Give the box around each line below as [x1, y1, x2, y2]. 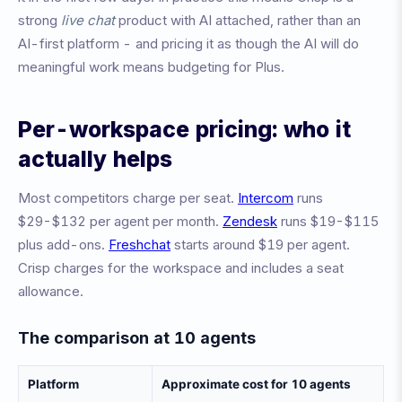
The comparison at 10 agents [18, 328, 256, 347]
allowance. [18, 283, 83, 300]
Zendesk [223, 213, 277, 230]
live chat [61, 12, 115, 29]
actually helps [18, 145, 172, 172]
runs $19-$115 [277, 213, 379, 230]
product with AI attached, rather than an [115, 12, 361, 29]
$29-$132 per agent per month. [18, 213, 223, 230]
